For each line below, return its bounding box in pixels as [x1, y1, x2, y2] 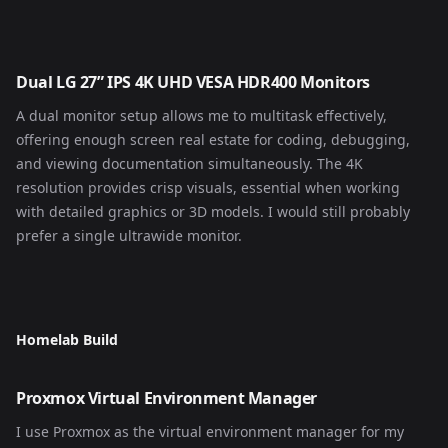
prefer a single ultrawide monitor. [16, 226, 242, 245]
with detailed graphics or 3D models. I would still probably [16, 202, 410, 221]
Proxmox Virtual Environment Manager [16, 387, 317, 409]
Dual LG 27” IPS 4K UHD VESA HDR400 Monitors [16, 71, 370, 93]
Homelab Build [16, 330, 118, 349]
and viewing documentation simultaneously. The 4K [16, 154, 363, 173]
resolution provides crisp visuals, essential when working [16, 178, 400, 197]
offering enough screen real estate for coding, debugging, [16, 130, 410, 149]
